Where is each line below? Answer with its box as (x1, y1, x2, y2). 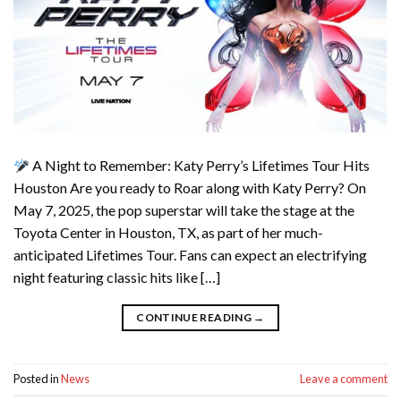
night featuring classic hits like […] (13, 269, 220, 286)
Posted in (13, 371, 61, 387)
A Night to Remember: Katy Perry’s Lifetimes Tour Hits (30, 157, 371, 175)
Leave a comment (300, 371, 388, 387)
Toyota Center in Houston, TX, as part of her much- (13, 224, 323, 242)
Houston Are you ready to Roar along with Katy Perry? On (13, 179, 366, 197)
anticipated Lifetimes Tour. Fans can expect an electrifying (13, 246, 367, 264)
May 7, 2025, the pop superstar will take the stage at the (13, 201, 354, 219)
